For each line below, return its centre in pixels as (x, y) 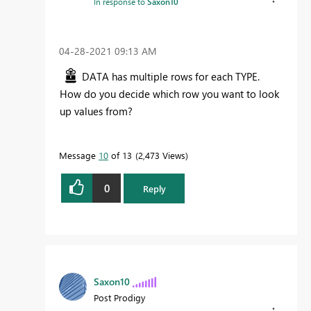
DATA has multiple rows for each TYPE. (171, 77)
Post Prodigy (119, 297)
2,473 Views (162, 155)
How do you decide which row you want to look (169, 94)
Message (79, 155)
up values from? (96, 111)
